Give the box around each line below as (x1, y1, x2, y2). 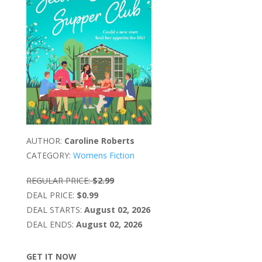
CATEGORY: (26, 150, 71, 161)
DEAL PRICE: (26, 189, 74, 201)
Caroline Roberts (64, 135, 135, 147)
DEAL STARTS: (26, 204, 82, 216)
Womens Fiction (73, 150, 135, 161)
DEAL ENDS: (26, 219, 74, 230)
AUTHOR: (26, 135, 62, 147)
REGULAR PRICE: (26, 175, 90, 187)
